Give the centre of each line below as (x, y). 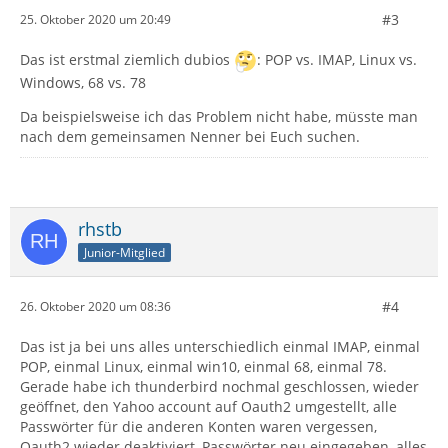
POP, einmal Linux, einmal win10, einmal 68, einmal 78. (203, 366)
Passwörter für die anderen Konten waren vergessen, (198, 426)
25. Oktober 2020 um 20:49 (95, 20)
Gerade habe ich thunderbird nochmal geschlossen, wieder (219, 386)
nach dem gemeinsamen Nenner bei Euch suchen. (190, 136)
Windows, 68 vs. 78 (83, 82)
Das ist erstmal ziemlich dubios (127, 59)
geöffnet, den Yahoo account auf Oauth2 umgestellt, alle (208, 406)
